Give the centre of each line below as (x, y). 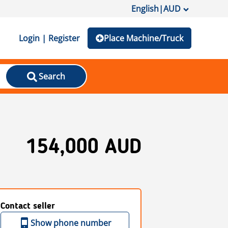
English (145, 9)
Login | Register (49, 38)
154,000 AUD (84, 148)
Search (52, 76)
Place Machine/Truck (144, 38)
